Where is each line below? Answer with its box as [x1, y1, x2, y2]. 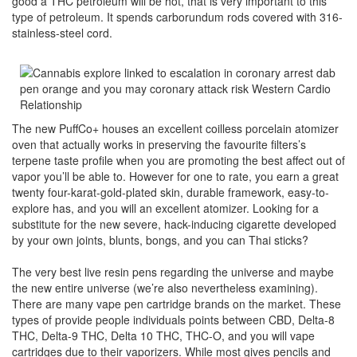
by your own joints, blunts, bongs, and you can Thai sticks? [12, 232, 308, 248]
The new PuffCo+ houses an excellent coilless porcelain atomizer [12, 120, 339, 136]
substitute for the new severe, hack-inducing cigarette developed [12, 216, 336, 232]
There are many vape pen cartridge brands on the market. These [12, 296, 341, 312]
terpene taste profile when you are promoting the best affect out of [12, 152, 345, 168]
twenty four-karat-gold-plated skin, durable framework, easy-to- [12, 184, 329, 200]
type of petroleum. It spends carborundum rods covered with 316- [12, 9, 343, 25]
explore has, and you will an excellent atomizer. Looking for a [12, 200, 319, 216]
